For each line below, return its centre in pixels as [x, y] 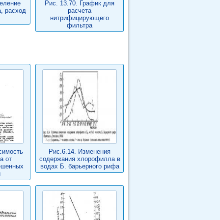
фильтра [80, 25]
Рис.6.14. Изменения [80, 151]
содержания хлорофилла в [80, 159]
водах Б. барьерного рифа [80, 166]
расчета [80, 11]
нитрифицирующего [80, 18]
